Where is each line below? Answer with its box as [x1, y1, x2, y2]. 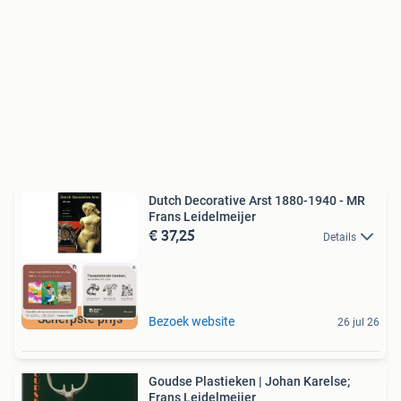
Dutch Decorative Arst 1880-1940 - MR [149, 192, 365, 208]
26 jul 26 [337, 315, 380, 328]
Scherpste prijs [37, 311, 123, 326]
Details [323, 230, 356, 243]
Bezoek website [149, 313, 235, 328]
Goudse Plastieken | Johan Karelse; [149, 373, 350, 388]
